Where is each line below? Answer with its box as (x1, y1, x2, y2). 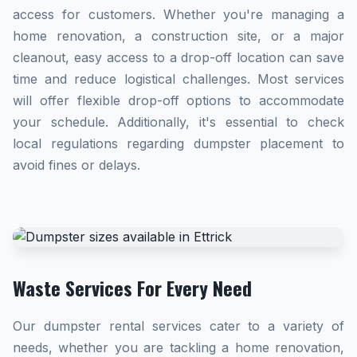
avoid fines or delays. (13, 157, 140, 173)
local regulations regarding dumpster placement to (13, 135, 344, 151)
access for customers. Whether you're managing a (13, 6, 344, 22)
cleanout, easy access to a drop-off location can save (13, 49, 344, 65)
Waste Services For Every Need (13, 273, 252, 302)
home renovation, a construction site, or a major (13, 28, 344, 44)
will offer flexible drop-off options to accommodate (13, 92, 344, 108)
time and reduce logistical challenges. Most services (13, 71, 344, 87)
